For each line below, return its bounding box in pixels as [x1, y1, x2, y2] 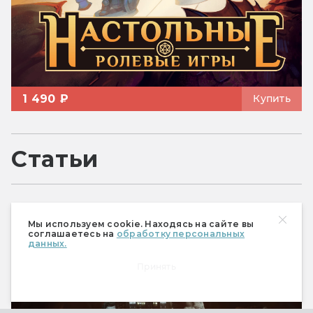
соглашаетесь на [28, 228, 117, 239]
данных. [28, 238, 67, 249]
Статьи [11, 145, 99, 173]
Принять [137, 261, 176, 272]
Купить [253, 92, 291, 105]
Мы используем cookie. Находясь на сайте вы [28, 219, 254, 229]
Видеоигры [36, 211, 94, 222]
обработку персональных [116, 228, 245, 239]
